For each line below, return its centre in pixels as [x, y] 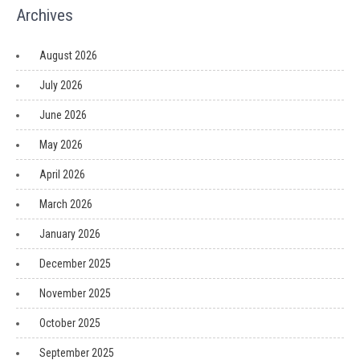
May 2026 [61, 145]
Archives [45, 15]
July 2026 [61, 85]
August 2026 [68, 55]
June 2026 [63, 115]
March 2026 [66, 204]
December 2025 [75, 264]
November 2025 [75, 293]
